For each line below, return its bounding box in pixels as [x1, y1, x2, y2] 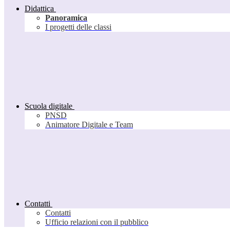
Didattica [25, 4, 54, 13]
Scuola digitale [25, 102, 72, 111]
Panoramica [45, 13, 87, 23]
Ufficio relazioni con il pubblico [45, 218, 148, 227]
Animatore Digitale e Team [45, 120, 133, 129]
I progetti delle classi [45, 23, 111, 32]
